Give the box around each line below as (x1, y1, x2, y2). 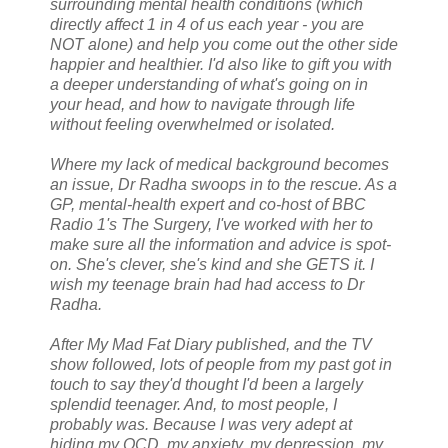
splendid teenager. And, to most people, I (50, 396, 337, 414)
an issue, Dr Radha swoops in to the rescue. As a (50, 176, 397, 194)
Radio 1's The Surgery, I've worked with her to (50, 216, 373, 234)
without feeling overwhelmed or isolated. (50, 116, 335, 134)
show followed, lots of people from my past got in (50, 356, 392, 374)
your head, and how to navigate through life (50, 96, 355, 114)
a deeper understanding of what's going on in (50, 76, 368, 94)
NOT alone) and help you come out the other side (50, 36, 398, 54)
